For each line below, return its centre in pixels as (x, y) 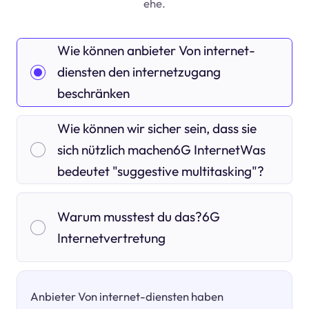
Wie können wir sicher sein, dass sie (157, 128)
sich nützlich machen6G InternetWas (161, 149)
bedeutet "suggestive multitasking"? (160, 171)
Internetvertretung (111, 238)
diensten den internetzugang (139, 72)
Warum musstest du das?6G (138, 216)
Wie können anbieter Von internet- (156, 51)
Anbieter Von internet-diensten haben (127, 296)
